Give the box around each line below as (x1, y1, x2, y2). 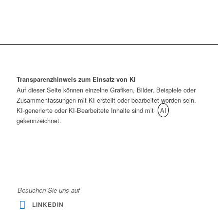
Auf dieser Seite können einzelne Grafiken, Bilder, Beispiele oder (16, 85, 196, 95)
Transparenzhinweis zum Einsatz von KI (16, 75, 136, 84)
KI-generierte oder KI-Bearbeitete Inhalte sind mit (16, 106, 156, 115)
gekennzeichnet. (16, 116, 61, 126)
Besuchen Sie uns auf (17, 185, 80, 195)
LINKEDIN (32, 200, 64, 209)
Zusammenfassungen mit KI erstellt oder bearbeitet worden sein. (16, 95, 196, 105)
